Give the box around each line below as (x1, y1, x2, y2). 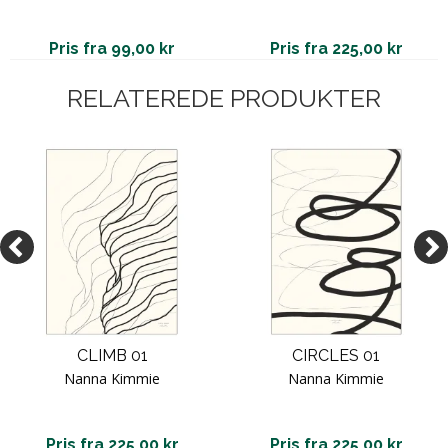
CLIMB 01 (76, 345, 148, 365)
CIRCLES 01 (292, 345, 380, 365)
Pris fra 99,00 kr (49, 38, 175, 58)
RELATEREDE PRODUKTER (67, 82, 381, 113)
